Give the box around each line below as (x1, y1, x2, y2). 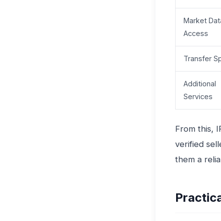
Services (184, 92, 213, 101)
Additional (184, 79, 216, 88)
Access (184, 29, 208, 38)
